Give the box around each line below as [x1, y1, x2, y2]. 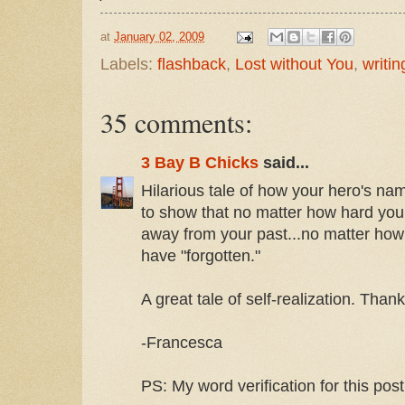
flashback [157, 55, 226, 74]
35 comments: [100, 104, 252, 141]
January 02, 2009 [114, 29, 204, 43]
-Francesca [141, 333, 222, 352]
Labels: [100, 55, 157, 74]
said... [259, 154, 309, 173]
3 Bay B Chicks [141, 154, 259, 173]
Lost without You [235, 55, 353, 74]
